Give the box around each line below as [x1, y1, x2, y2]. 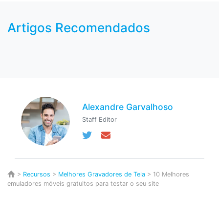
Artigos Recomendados [7, 20, 150, 36]
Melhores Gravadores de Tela [58, 170, 145, 178]
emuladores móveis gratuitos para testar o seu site [7, 180, 159, 188]
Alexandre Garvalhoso [82, 101, 174, 112]
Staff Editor [82, 115, 117, 123]
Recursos [23, 170, 50, 178]
